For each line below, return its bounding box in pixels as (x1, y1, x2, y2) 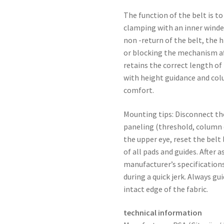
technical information (123, 207, 202, 218)
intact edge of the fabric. (123, 183, 208, 194)
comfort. (123, 84, 154, 95)
